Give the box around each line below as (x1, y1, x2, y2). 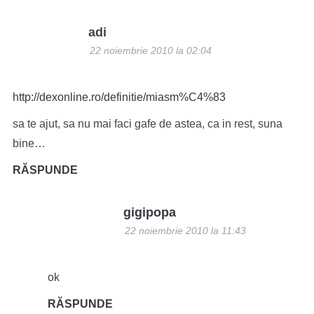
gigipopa (123, 205, 176, 219)
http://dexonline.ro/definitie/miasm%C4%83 (12, 91, 226, 103)
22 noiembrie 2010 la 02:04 (89, 45, 212, 56)
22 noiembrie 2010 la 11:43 (124, 225, 246, 236)
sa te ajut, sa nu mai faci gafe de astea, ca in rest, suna (12, 118, 282, 130)
